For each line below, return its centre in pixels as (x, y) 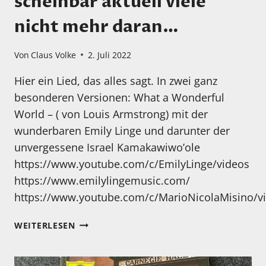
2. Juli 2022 (110, 55)
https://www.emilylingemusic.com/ (102, 180)
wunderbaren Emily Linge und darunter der (122, 130)
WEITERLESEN (45, 225)
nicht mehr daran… (96, 27)
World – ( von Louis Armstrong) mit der (111, 114)
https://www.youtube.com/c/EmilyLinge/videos (132, 164)
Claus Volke (54, 55)
